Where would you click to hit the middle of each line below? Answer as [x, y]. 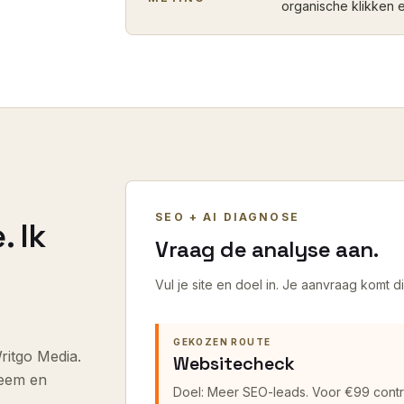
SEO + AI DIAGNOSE [227, 217]
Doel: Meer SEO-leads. [243, 392]
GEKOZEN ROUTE [222, 342]
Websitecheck [234, 363]
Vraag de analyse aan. [267, 249]
